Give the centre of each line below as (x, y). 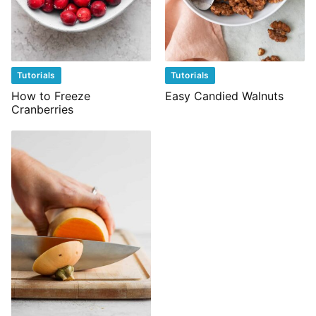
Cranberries (42, 110)
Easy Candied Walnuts (224, 96)
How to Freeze (51, 96)
